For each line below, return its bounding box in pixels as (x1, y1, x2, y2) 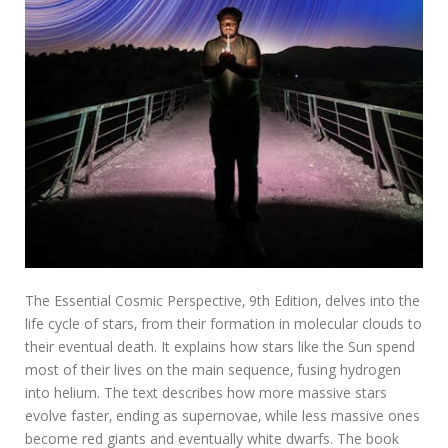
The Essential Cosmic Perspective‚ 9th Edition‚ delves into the (25, 290, 420, 310)
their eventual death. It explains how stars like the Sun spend (25, 336, 415, 356)
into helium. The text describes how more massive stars (25, 382, 387, 402)
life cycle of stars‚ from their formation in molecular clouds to (25, 313, 422, 333)
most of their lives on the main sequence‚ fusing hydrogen (25, 359, 401, 379)
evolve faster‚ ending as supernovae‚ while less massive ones (25, 405, 420, 425)
